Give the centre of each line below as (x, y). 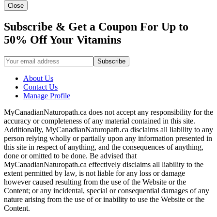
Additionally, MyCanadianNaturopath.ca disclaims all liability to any (108, 130)
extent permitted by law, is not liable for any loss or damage (94, 173)
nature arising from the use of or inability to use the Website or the (104, 200)
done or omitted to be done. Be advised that (70, 156)
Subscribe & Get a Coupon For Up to (96, 27)
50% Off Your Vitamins (62, 40)
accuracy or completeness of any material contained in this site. (100, 121)
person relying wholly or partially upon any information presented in (108, 139)
